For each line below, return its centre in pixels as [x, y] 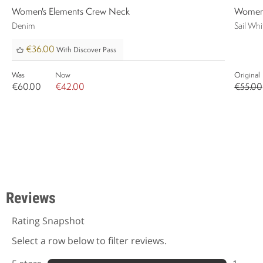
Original [247, 75]
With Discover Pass [85, 50]
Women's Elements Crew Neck [71, 12]
